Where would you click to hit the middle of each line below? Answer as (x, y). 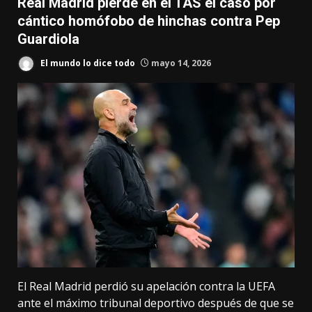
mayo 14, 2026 (180, 63)
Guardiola (48, 39)
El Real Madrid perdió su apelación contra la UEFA (146, 287)
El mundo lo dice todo (87, 63)
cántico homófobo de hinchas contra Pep (149, 21)
